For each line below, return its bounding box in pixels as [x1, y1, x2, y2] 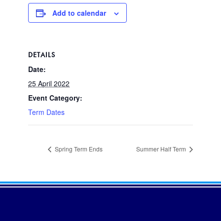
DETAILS [28, 50, 55, 59]
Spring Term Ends [53, 144, 103, 153]
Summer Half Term [136, 144, 187, 153]
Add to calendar [52, 8, 106, 18]
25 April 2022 [28, 78, 70, 88]
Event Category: [28, 93, 82, 103]
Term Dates [28, 107, 65, 117]
